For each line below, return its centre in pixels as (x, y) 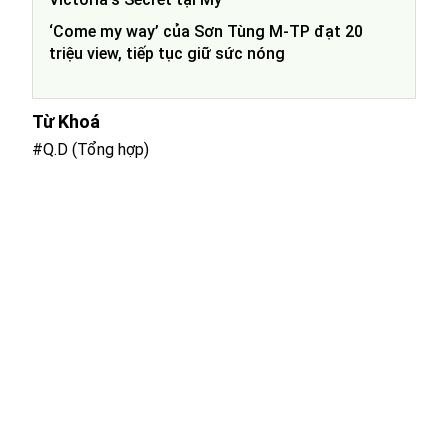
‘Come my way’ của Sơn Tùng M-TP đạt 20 (206, 31)
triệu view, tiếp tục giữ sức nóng (167, 53)
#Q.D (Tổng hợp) (90, 149)
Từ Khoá (66, 121)
